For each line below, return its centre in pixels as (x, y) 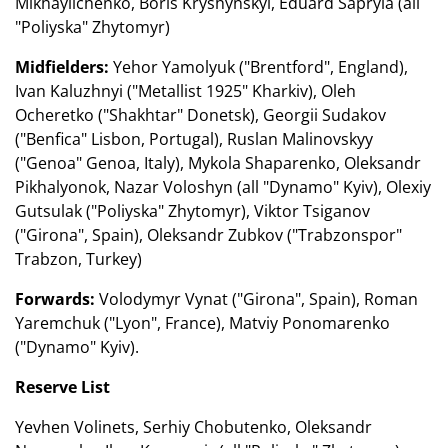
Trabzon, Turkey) (78, 258)
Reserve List (62, 386)
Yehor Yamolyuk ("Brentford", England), (258, 66)
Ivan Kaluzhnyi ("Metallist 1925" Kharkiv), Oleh (185, 90)
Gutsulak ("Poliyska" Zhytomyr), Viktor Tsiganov (192, 210)
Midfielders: (62, 66)
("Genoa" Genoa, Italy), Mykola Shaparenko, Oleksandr (218, 162)
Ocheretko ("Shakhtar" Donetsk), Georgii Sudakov (200, 114)
